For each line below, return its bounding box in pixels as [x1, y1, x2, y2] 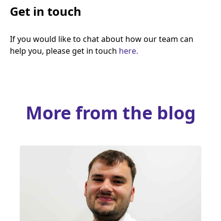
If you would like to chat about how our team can [10, 33, 193, 44]
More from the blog [25, 100, 196, 125]
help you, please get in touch [10, 45, 119, 56]
